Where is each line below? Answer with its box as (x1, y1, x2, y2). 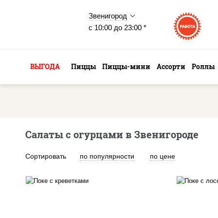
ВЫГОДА (30, 62, 60, 71)
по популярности (80, 152, 134, 160)
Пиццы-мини (102, 62, 150, 71)
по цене (150, 152, 175, 160)
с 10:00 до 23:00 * (89, 23, 146, 32)
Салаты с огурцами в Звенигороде (25, 128, 199, 141)
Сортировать (25, 152, 66, 160)
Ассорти (157, 62, 185, 71)
